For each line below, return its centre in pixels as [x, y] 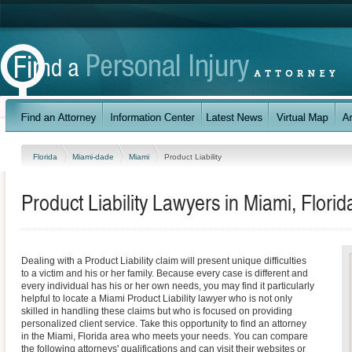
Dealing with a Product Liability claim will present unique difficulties [164, 261]
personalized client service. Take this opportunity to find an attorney [164, 324]
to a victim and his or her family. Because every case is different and [165, 273]
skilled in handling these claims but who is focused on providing [157, 311]
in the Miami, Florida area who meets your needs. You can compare [165, 336]
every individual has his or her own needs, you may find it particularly [168, 286]
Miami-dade [94, 156]
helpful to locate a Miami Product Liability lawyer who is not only [157, 299]
